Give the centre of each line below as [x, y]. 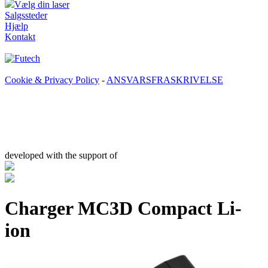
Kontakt [20, 36]
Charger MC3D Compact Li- [123, 208]
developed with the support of [61, 155]
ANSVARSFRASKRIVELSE [165, 80]
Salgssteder [26, 15]
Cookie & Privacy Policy [52, 80]
